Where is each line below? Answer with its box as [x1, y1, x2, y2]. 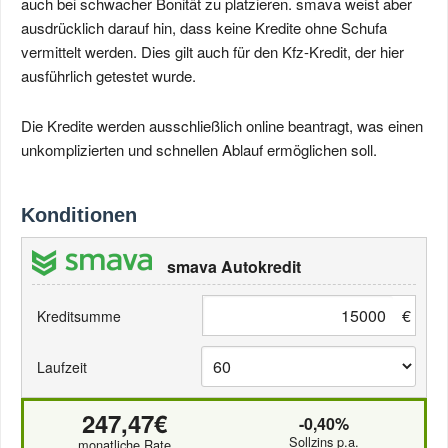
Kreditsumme [37, 305, 121, 326]
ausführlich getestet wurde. [21, 65, 196, 86]
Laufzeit [37, 356, 87, 377]
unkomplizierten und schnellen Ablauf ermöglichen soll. [21, 139, 377, 160]
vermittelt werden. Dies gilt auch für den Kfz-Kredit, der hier [21, 41, 404, 62]
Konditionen [21, 204, 137, 226]
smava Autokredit [167, 254, 301, 278]
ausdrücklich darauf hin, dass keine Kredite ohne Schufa [21, 17, 387, 38]
